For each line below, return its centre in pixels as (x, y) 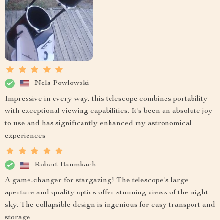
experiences (25, 136)
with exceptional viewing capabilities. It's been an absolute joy (109, 112)
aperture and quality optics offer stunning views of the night (107, 193)
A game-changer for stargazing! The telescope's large (97, 181)
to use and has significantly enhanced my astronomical (98, 124)
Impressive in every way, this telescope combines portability (106, 99)
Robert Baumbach (65, 165)
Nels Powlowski (62, 83)
